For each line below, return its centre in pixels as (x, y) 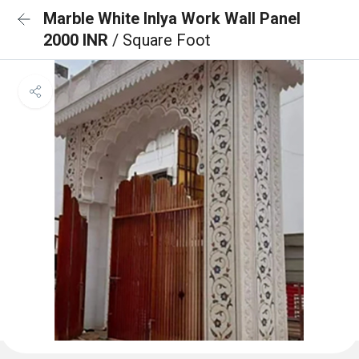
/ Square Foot (161, 40)
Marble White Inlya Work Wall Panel (172, 18)
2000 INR (78, 40)
